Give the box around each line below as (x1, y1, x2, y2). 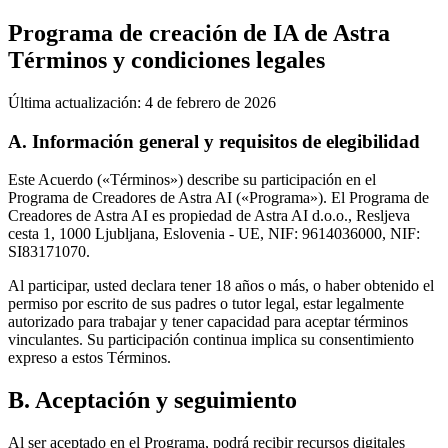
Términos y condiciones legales (8, 46, 325, 73)
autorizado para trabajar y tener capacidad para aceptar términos (8, 313, 408, 331)
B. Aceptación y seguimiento (8, 387, 297, 414)
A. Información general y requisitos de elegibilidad (8, 130, 420, 152)
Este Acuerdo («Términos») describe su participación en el (8, 171, 376, 189)
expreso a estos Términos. (8, 349, 171, 367)
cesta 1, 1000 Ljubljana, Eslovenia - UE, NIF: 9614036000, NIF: (8, 225, 420, 243)
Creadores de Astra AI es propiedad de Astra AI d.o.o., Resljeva (8, 207, 410, 225)
